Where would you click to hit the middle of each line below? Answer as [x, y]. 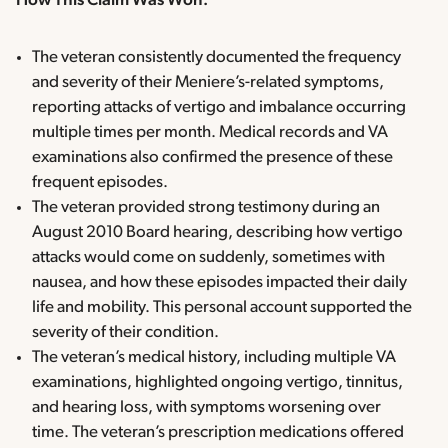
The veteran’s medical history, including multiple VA [214, 358]
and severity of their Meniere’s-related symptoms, [208, 83]
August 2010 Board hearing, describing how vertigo [217, 233]
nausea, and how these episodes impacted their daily [219, 283]
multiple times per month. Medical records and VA [210, 133]
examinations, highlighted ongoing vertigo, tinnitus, [217, 383]
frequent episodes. [101, 183]
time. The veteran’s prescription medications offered [218, 433]
